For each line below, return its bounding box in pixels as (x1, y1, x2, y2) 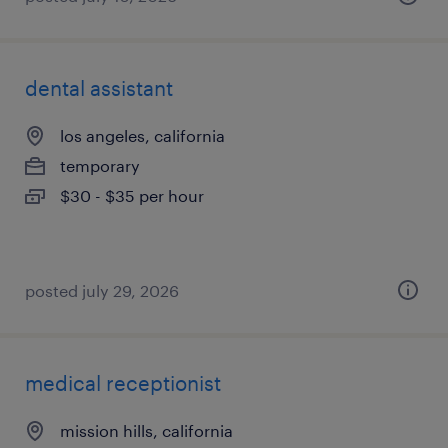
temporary (60, 156, 140, 175)
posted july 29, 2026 (25, 281, 179, 300)
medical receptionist (25, 371, 221, 395)
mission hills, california (60, 421, 233, 440)
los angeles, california (60, 126, 225, 145)
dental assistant (25, 76, 173, 100)
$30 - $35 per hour (60, 186, 204, 205)
